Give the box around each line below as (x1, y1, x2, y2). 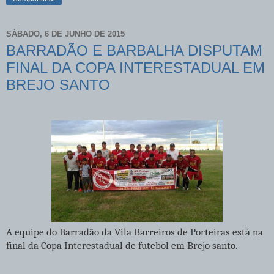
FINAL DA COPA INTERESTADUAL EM (6, 59, 265, 76)
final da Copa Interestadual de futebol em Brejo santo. (6, 239, 238, 252)
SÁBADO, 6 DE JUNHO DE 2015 (6, 29, 125, 39)
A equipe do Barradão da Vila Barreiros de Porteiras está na (6, 226, 263, 239)
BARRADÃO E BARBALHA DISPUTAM (6, 42, 262, 59)
